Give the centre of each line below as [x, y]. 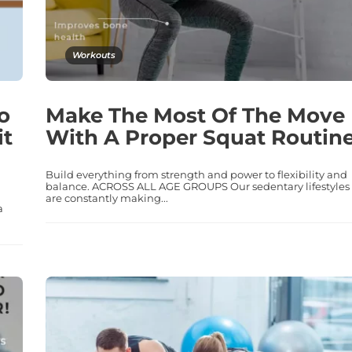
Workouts [93, 55]
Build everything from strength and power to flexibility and [196, 174]
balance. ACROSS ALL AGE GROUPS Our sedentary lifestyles [197, 186]
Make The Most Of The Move [195, 115]
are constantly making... [106, 198]
